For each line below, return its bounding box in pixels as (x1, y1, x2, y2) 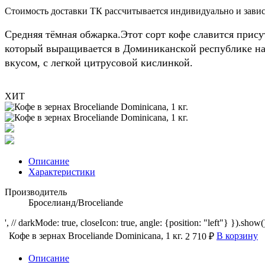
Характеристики (28, 166, 95, 177)
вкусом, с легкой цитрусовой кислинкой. (5, 56, 193, 69)
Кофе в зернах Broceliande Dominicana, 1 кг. (9, 230, 183, 241)
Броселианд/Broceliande (28, 197, 123, 208)
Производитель (5, 186, 67, 197)
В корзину (216, 230, 258, 241)
